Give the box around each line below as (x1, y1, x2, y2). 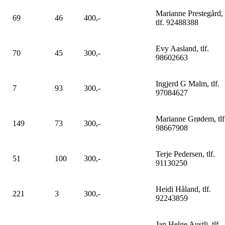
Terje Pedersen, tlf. (156, 150, 215, 158)
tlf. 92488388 (156, 18, 198, 27)
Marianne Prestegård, (156, 9, 223, 18)
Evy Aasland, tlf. (156, 44, 209, 53)
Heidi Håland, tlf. (156, 185, 211, 193)
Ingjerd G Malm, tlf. (156, 79, 219, 88)
